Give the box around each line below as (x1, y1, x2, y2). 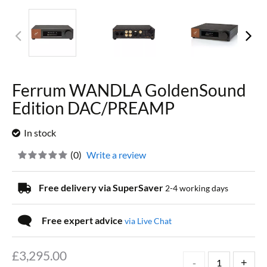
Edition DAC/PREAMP (12, 97, 175, 118)
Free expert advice (42, 214, 125, 226)
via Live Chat (125, 215, 172, 226)
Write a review (86, 148, 146, 160)
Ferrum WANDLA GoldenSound (12, 79, 246, 100)
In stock (24, 126, 56, 138)
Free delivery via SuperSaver (39, 181, 165, 193)
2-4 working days (165, 182, 228, 193)
